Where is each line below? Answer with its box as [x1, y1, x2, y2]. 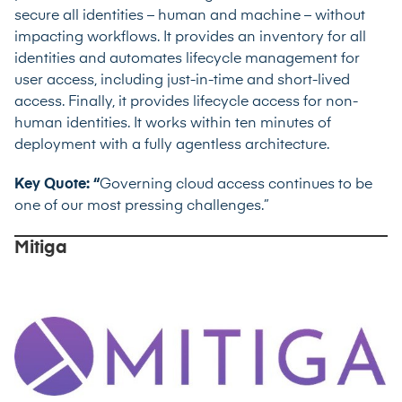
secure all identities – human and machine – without [14, 8, 365, 23]
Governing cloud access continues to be [100, 177, 372, 192]
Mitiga [14, 238, 67, 257]
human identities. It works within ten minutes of [14, 116, 331, 131]
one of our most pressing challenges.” [14, 198, 269, 214]
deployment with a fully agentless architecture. [14, 137, 329, 153]
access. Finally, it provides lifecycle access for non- [14, 94, 358, 109]
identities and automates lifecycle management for [14, 51, 360, 66]
